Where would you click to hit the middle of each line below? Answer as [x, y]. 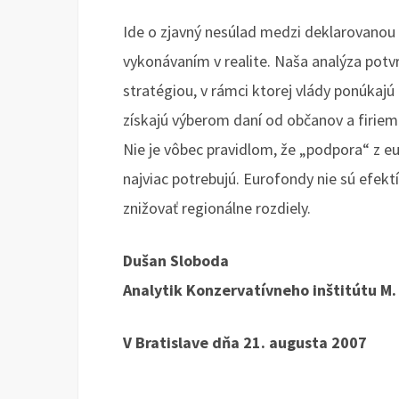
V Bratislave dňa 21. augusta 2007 [245, 343]
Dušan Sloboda [176, 261]
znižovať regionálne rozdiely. [217, 208]
